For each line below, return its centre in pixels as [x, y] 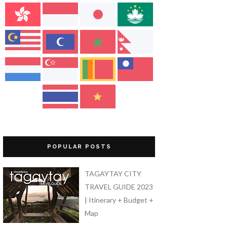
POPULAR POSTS [79, 147]
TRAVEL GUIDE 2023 [119, 186]
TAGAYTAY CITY [113, 173]
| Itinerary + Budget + [119, 200]
